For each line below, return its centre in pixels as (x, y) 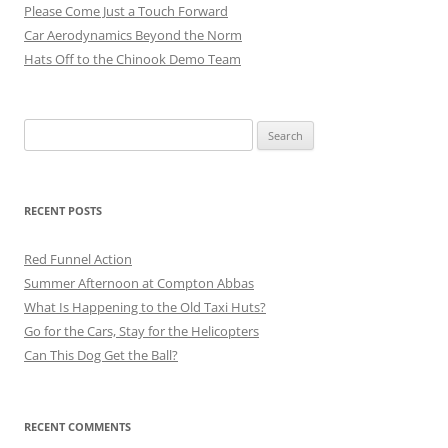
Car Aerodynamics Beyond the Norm (133, 34)
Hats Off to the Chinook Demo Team (132, 58)
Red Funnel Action (78, 258)
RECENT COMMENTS (77, 426)
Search (43, 129)
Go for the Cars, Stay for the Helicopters (141, 330)
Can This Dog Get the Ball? (101, 354)
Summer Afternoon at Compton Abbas (139, 282)
